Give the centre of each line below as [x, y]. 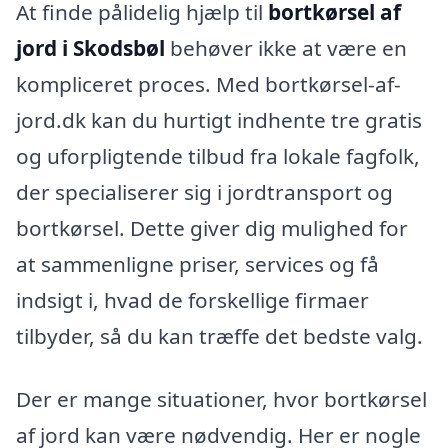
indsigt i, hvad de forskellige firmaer [192, 299]
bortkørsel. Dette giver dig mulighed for [212, 227]
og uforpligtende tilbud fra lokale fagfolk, [218, 155]
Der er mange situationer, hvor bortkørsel [221, 399]
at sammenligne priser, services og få [197, 263]
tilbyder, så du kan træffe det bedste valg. [219, 335]
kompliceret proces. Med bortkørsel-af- [208, 83]
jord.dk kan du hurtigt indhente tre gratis [219, 119]
